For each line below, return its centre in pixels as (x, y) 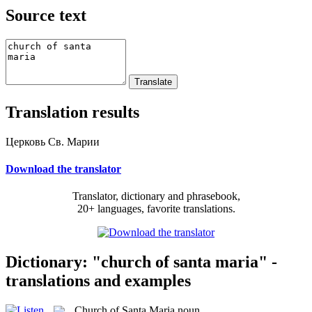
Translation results (72, 112)
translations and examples (98, 280)
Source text (46, 15)
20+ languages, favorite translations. (156, 209)
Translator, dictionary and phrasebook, (156, 196)
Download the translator (63, 169)
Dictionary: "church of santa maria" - (141, 262)
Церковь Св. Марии (53, 141)
